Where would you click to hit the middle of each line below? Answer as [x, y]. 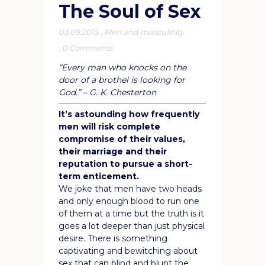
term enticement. [99, 176]
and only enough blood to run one [129, 201]
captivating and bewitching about [128, 251]
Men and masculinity [144, 32]
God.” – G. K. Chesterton [107, 92]
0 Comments [87, 48]
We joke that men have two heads [130, 188]
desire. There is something [113, 238]
